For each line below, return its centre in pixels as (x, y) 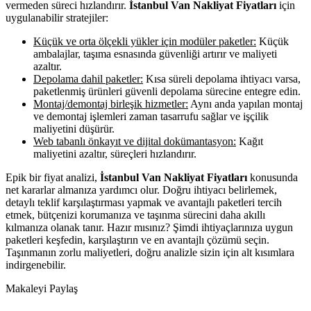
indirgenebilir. (36, 264)
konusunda (272, 177)
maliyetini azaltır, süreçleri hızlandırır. (115, 153)
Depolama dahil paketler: (88, 78)
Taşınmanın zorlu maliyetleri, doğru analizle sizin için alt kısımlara (150, 252)
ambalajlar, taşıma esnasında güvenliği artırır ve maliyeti (155, 53)
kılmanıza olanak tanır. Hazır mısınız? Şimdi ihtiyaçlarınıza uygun (149, 227)
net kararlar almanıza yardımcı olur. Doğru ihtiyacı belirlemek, (141, 190)
